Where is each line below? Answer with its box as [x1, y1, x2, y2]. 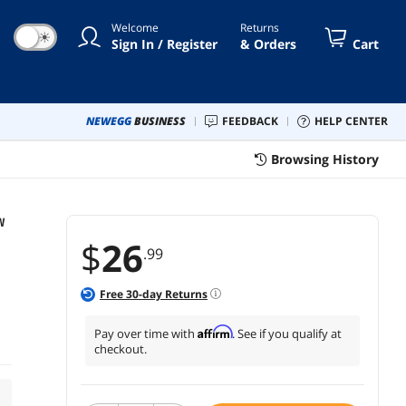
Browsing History [271, 150, 379, 168]
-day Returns [139, 285, 208, 302]
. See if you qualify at [232, 324, 342, 342]
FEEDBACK [228, 112, 278, 129]
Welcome [111, 19, 159, 35]
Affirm [198, 324, 232, 339]
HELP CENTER [323, 112, 388, 129]
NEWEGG [86, 112, 131, 129]
